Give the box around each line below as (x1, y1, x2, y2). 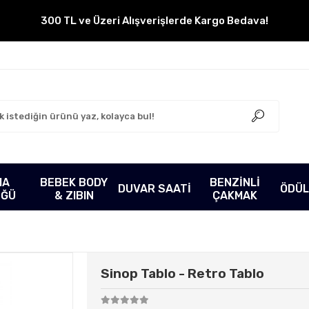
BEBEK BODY (40, 175, 108, 189)
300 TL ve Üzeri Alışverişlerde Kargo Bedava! (40, 14, 268, 27)
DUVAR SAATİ (118, 182, 192, 195)
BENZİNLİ (210, 175, 261, 189)
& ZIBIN (54, 188, 94, 202)
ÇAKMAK (212, 188, 258, 202)
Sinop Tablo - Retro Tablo (100, 266, 264, 281)
